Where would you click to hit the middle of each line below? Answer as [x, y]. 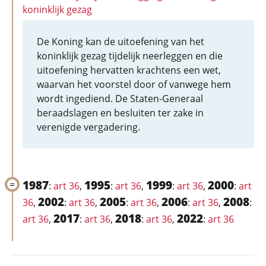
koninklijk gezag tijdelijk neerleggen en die [130, 56]
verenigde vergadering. [88, 127]
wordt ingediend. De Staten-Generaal [120, 99]
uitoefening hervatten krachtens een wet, [129, 70]
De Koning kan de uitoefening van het [121, 42]
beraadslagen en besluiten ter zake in [120, 113]
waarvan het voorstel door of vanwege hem [134, 84]
